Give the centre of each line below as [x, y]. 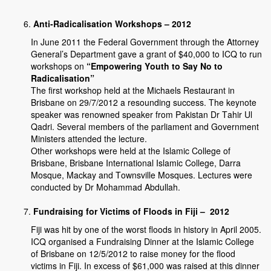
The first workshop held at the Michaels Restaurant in [133, 90]
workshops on [59, 66]
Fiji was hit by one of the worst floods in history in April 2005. [146, 230]
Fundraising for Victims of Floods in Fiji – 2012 [131, 211]
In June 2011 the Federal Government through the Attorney [145, 42]
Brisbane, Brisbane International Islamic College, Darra [136, 163]
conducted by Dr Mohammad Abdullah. [106, 187]
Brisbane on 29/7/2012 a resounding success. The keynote [144, 103]
